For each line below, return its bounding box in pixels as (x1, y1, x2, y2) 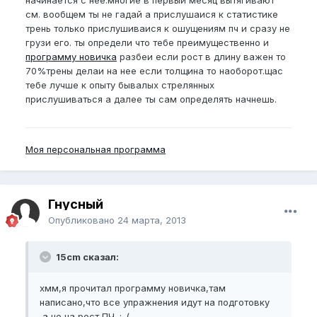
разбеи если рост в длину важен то (117, 51, 286, 62)
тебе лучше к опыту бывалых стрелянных (25, 79, 214, 91)
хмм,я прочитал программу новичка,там (40, 282, 226, 294)
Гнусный (48, 197, 103, 212)
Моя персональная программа (25, 144, 166, 155)
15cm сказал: (54, 251, 119, 263)
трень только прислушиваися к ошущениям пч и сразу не (25, 23, 290, 34)
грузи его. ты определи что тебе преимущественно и (25, 37, 269, 48)
